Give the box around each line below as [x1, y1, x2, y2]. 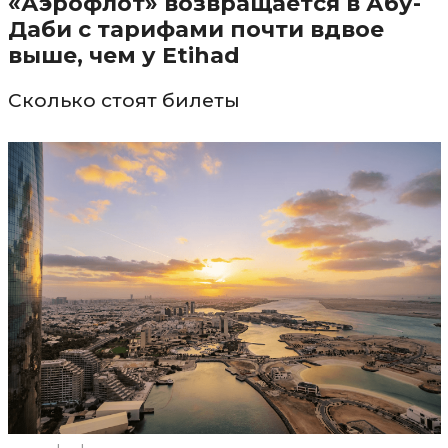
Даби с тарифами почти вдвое [7, 16, 384, 44]
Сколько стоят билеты [7, 89, 240, 113]
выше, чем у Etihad [7, 42, 240, 70]
